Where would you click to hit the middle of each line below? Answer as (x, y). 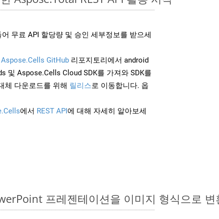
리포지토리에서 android (109, 60)
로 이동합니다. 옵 (120, 85)
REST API (52, 111)
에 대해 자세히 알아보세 (107, 111)
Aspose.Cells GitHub (35, 60)
